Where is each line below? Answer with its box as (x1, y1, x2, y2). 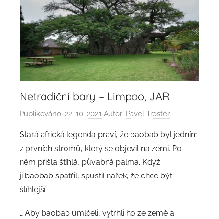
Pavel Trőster (126, 109, 170, 118)
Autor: (102, 109, 126, 118)
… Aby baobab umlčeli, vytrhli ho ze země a (20, 208, 174, 218)
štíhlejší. (20, 184, 47, 194)
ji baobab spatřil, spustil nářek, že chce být (20, 171, 172, 180)
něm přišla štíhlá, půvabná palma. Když (20, 157, 160, 167)
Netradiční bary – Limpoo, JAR (20, 89, 170, 104)
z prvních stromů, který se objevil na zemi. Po (20, 143, 182, 153)
